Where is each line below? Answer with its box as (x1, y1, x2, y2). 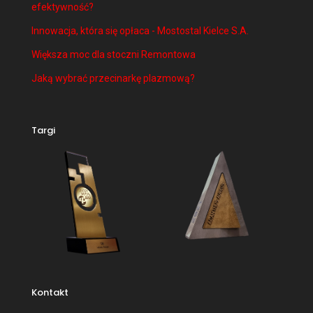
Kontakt (31, 286, 68, 300)
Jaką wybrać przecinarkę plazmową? (31, 73, 195, 84)
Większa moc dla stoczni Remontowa (31, 49, 196, 60)
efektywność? (31, 1, 94, 13)
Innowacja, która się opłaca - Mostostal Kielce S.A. (31, 25, 249, 36)
